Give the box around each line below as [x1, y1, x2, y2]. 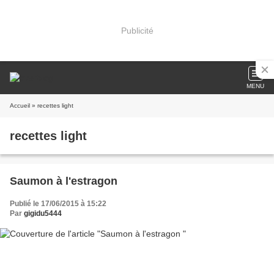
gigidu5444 [24, 209, 62, 218]
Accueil [10, 102, 30, 109]
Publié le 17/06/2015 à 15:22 [10, 199, 106, 208]
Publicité [120, 25, 154, 35]
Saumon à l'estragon [10, 175, 117, 187]
